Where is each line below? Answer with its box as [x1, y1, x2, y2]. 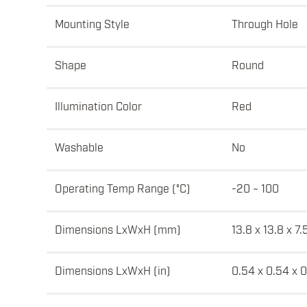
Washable [55, 140, 103, 154]
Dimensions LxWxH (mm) [55, 222, 181, 236]
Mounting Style [55, 16, 130, 31]
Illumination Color [55, 99, 142, 113]
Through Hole [232, 16, 298, 31]
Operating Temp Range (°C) [55, 181, 191, 195]
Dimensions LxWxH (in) [55, 263, 171, 278]
